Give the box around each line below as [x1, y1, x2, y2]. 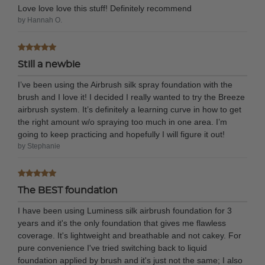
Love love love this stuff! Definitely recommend [18, 3, 192, 13]
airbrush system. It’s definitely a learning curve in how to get [18, 104, 241, 114]
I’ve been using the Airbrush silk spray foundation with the [18, 79, 232, 89]
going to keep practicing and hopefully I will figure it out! [18, 129, 225, 139]
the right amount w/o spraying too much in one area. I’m [18, 117, 227, 127]
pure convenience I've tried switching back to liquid [18, 243, 207, 253]
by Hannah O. [18, 15, 62, 24]
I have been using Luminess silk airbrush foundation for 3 [18, 205, 232, 215]
